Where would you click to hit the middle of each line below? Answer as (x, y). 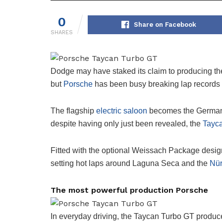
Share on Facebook (165, 25)
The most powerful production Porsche (129, 190)
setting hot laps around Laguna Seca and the (130, 164)
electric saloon (122, 111)
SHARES (62, 33)
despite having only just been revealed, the (127, 124)
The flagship (73, 111)
